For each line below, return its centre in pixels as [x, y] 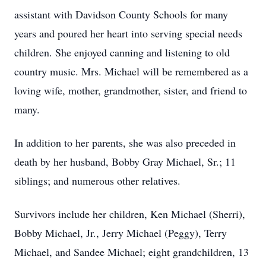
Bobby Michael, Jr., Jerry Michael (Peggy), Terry [121, 233]
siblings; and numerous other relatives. [97, 180]
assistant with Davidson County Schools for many [121, 14]
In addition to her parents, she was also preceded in [125, 142]
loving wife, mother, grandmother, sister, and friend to [131, 90]
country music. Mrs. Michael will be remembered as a [131, 71]
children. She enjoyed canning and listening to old [122, 52]
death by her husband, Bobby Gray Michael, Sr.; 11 [125, 161]
